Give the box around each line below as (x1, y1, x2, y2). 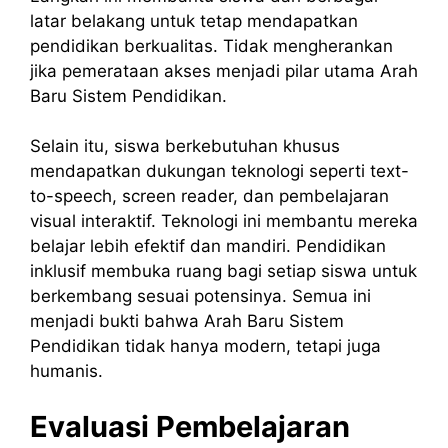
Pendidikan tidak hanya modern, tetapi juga (30, 336, 381, 357)
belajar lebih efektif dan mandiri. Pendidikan (30, 236, 386, 257)
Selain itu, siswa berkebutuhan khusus (30, 136, 340, 157)
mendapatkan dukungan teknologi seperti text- (30, 161, 409, 182)
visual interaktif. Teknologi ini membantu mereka (30, 211, 418, 232)
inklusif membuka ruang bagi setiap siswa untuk (30, 261, 417, 282)
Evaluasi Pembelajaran (30, 408, 350, 444)
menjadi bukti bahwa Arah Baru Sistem (30, 311, 344, 332)
